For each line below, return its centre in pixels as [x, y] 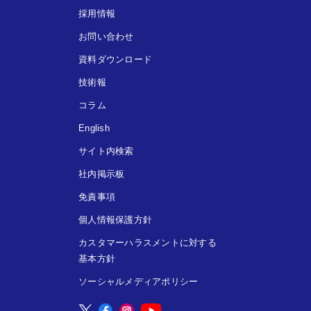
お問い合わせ [106, 36]
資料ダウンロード [116, 59]
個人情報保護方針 [116, 219]
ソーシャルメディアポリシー [138, 281]
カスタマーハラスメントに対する [148, 242]
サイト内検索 [106, 151]
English [94, 128]
